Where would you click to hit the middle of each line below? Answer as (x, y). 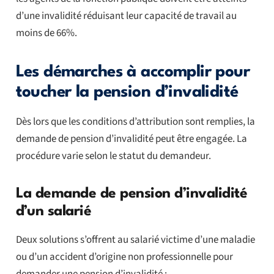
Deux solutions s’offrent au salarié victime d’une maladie (135, 239)
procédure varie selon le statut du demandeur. (113, 156)
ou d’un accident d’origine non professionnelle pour (124, 257)
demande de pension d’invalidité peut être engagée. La (131, 139)
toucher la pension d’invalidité (127, 92)
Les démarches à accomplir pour (133, 72)
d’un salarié (54, 211)
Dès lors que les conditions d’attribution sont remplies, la (135, 121)
